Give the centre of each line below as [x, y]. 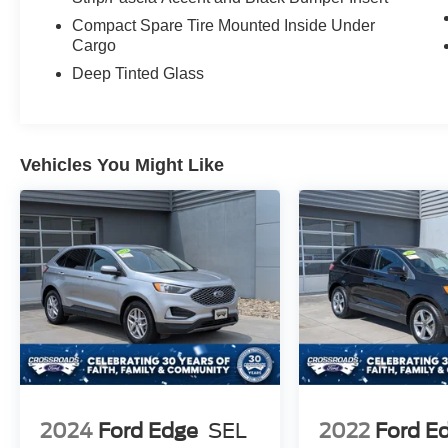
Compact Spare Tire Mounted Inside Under [224, 26]
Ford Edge [148, 430]
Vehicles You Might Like [122, 165]
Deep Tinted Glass [138, 74]
